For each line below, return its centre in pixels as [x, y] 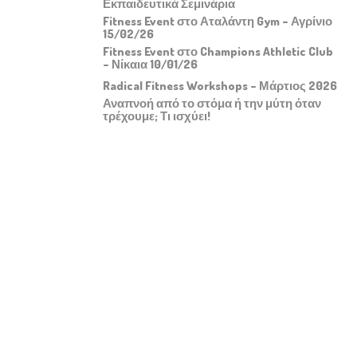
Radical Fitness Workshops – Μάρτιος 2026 [220, 85]
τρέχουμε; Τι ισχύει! [156, 116]
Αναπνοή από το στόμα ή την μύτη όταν [212, 103]
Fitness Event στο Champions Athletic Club [218, 51]
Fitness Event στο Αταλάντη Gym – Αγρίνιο [217, 21]
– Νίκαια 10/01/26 [150, 64]
